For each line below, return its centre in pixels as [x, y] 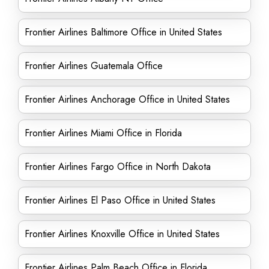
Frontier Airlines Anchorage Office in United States [127, 99]
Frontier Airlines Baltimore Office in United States [123, 32]
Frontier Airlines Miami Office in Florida [103, 133]
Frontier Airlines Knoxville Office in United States [122, 234]
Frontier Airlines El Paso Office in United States [120, 200]
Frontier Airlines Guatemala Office [94, 66]
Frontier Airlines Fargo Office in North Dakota [118, 167]
